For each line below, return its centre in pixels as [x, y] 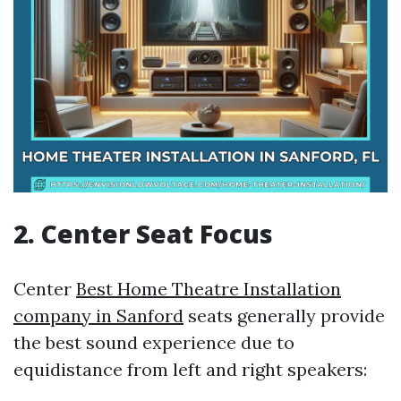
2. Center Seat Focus [143, 234]
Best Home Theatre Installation [209, 289]
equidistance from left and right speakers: [190, 369]
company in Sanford [98, 316]
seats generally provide [284, 316]
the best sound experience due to [154, 342]
